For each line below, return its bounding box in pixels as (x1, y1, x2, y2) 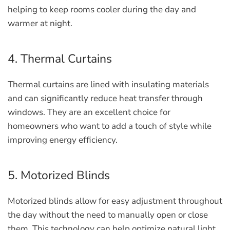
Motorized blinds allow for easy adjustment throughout (8, 195, 222, 207)
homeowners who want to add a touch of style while (8, 120, 212, 132)
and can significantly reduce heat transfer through (8, 92, 203, 104)
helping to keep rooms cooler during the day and (8, 4, 196, 15)
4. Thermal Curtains (8, 51, 112, 67)
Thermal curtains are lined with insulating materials (8, 79, 209, 90)
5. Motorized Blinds (8, 167, 110, 183)
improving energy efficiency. (8, 134, 118, 146)
